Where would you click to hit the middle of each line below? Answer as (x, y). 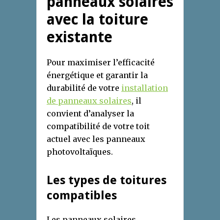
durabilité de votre (84, 88)
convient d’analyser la (90, 114)
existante (80, 37)
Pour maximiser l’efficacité (101, 63)
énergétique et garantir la (97, 75)
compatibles (82, 196)
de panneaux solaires (89, 101)
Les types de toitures (107, 180)
